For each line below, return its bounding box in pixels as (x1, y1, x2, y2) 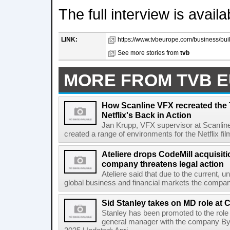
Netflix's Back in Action (102, 110, 191, 120)
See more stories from (118, 49, 180, 56)
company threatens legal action (102, 159, 224, 168)
